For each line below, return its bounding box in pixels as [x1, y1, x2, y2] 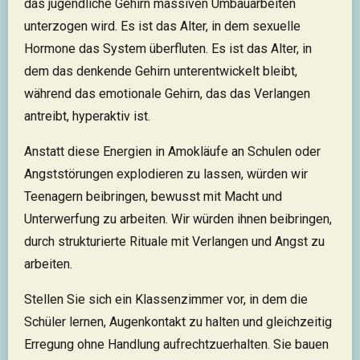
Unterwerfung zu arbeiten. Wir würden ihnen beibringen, [24, 211, 332, 227]
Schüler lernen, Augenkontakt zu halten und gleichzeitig [24, 314, 332, 330]
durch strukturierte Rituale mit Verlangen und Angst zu [24, 234, 325, 250]
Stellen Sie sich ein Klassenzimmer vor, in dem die [24, 292, 308, 308]
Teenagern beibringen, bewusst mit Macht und [24, 189, 282, 205]
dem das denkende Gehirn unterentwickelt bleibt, [24, 63, 297, 80]
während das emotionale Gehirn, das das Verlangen [24, 86, 310, 102]
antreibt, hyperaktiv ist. [24, 108, 150, 125]
